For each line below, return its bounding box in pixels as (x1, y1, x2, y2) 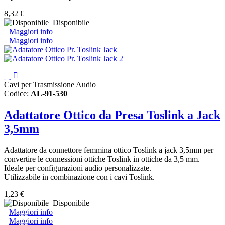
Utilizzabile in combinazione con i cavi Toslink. (4, 172, 155, 181)
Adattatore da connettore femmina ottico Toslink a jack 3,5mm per (4, 145, 213, 154)
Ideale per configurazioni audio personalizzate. (4, 163, 151, 172)
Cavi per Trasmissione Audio (4, 80, 96, 89)
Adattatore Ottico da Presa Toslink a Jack (4, 108, 220, 122)
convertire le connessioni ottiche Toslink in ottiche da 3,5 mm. (4, 154, 200, 163)
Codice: (4, 89, 31, 98)
